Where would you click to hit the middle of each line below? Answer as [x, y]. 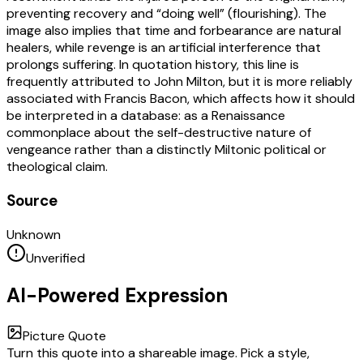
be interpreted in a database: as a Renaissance [146, 116]
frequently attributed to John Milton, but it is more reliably [179, 82]
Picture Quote [64, 335]
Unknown [34, 234]
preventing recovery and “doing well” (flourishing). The [167, 14]
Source [32, 200]
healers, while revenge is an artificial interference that [164, 48]
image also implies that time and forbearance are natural [174, 31]
